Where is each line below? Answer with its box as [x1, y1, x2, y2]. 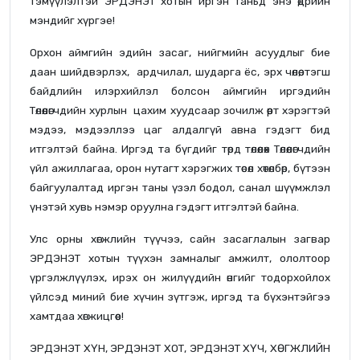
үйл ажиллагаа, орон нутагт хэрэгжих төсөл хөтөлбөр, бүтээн [30, 161, 330, 174]
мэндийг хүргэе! [30, 13, 115, 27]
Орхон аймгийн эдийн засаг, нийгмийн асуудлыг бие [30, 45, 330, 59]
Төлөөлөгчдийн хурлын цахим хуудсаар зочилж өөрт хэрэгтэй [30, 103, 330, 117]
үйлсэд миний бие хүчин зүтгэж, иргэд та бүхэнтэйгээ [30, 289, 330, 303]
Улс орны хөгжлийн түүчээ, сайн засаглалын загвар [30, 231, 330, 245]
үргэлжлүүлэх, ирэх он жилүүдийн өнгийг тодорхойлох [30, 270, 330, 284]
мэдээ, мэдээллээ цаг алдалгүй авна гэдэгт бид [30, 122, 330, 136]
